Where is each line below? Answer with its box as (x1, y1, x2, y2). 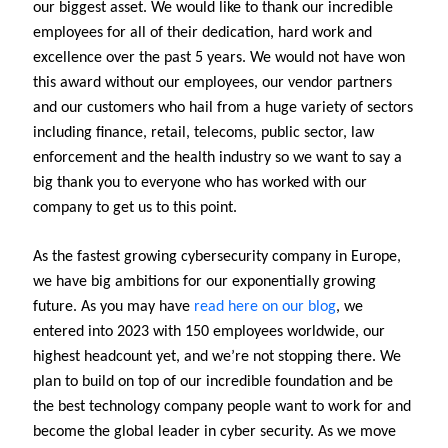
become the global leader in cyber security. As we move (33, 423, 396, 440)
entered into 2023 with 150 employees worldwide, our (33, 323, 385, 340)
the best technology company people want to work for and (33, 398, 411, 415)
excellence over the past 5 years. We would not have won (33, 49, 405, 66)
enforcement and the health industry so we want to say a (33, 149, 402, 166)
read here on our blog (194, 298, 336, 315)
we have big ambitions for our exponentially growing (33, 273, 376, 290)
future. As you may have (33, 298, 194, 315)
